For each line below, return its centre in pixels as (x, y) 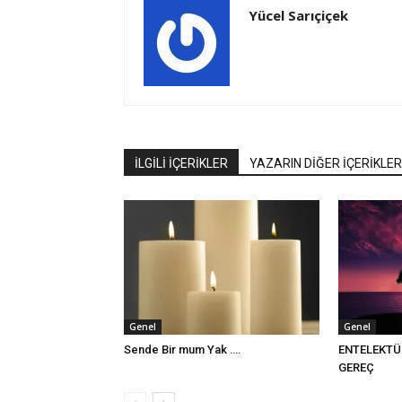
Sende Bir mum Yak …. (183, 349)
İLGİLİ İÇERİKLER (181, 163)
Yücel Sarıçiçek (298, 15)
